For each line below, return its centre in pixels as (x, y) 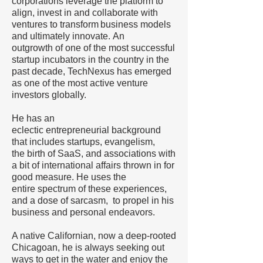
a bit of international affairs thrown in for (93, 165)
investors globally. (52, 95)
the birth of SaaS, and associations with (94, 154)
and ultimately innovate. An (68, 36)
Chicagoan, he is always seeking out (88, 247)
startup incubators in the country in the (90, 60)
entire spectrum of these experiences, (89, 189)
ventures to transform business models (91, 24)
